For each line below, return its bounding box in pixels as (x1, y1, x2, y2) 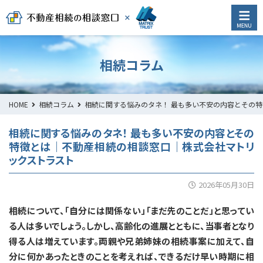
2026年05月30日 (198, 179, 254, 190)
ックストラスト (9, 152, 74, 167)
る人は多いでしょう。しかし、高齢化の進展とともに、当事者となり (9, 219, 254, 232)
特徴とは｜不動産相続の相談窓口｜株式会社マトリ (9, 139, 254, 154)
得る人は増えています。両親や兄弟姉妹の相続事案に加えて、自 (9, 234, 254, 247)
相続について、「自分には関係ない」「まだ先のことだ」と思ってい (9, 204, 254, 217)
